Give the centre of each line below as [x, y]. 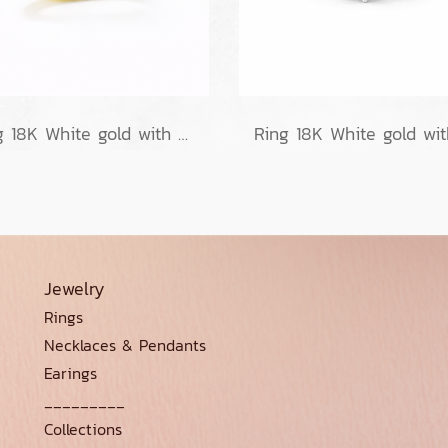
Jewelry [74, 289]
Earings [70, 373]
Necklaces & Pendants [125, 345]
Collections [83, 429]
